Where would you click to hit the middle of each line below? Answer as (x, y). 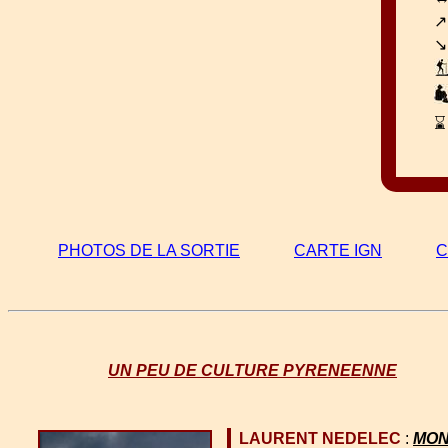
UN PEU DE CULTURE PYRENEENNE (252, 371)
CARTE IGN (338, 251)
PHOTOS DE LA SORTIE (149, 251)
